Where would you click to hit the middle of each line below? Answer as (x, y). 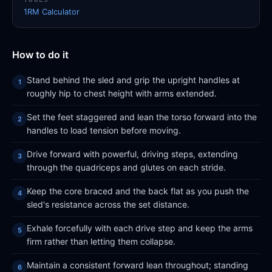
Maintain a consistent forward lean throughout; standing (138, 265)
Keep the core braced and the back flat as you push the (138, 191)
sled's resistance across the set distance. (108, 204)
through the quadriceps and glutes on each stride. (126, 167)
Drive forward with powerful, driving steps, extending (132, 154)
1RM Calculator (52, 12)
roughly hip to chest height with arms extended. (122, 93)
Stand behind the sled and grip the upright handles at (133, 80)
